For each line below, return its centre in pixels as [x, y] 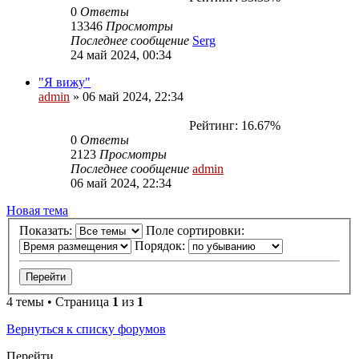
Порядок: [161, 246]
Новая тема [37, 210]
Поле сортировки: [197, 231]
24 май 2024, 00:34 [121, 54]
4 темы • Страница [59, 302]
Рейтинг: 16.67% [232, 125]
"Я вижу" [65, 82]
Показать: [47, 231]
